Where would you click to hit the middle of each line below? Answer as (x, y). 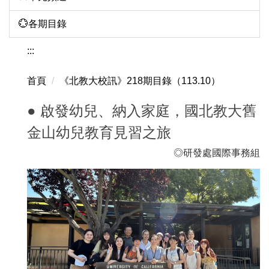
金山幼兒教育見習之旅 (99, 132)
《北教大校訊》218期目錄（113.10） (140, 80)
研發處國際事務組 (222, 153)
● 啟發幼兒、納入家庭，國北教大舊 (142, 110)
